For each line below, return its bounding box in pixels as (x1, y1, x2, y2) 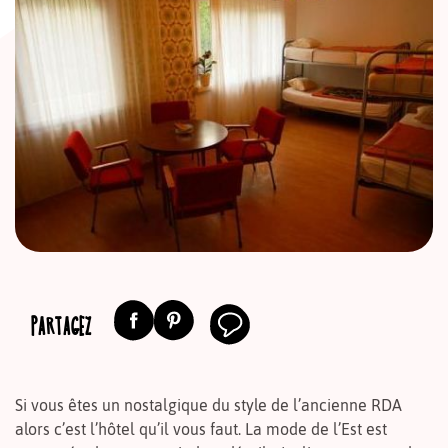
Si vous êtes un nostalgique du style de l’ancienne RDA (15, 395, 402, 414)
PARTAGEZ (31, 310, 92, 342)
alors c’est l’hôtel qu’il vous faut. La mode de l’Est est (15, 419, 387, 438)
